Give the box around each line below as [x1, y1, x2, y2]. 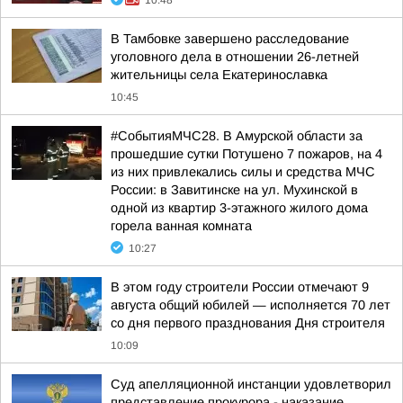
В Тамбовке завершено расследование [111, 31, 349, 46]
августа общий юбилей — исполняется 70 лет [111, 298, 390, 312]
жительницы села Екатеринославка [111, 67, 327, 82]
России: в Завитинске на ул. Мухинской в [111, 183, 358, 197]
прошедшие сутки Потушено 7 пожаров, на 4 [111, 147, 382, 161]
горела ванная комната [111, 219, 252, 233]
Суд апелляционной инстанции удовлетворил [111, 377, 391, 391]
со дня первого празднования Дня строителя [111, 316, 385, 330]
